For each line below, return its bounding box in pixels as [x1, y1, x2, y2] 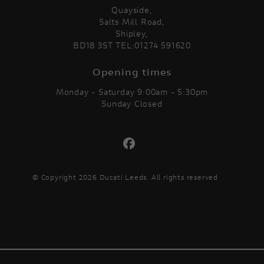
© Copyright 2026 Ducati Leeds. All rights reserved [32, 173, 218, 182]
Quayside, [111, 5, 153, 16]
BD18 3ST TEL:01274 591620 [73, 40, 191, 51]
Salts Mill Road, [99, 16, 165, 28]
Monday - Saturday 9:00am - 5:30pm [55, 87, 209, 98]
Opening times [92, 65, 172, 78]
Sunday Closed [101, 98, 163, 110]
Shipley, [115, 28, 148, 39]
